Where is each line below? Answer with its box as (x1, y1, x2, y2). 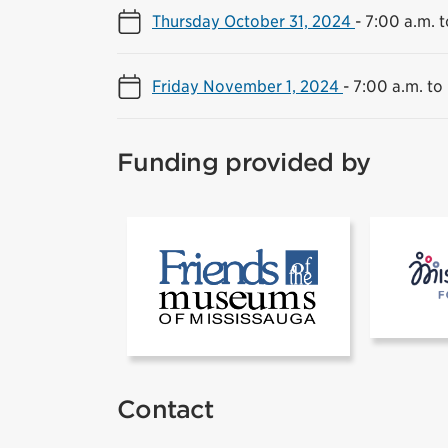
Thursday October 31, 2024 (152, 10, 355, 31)
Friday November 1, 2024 (152, 75, 343, 96)
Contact (117, 394, 213, 424)
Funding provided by (117, 147, 371, 177)
